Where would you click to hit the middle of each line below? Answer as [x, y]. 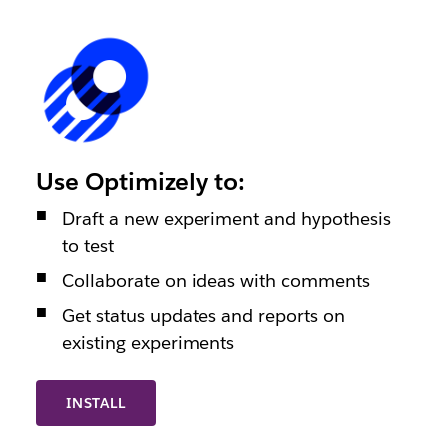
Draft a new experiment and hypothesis [226, 218]
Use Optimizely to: [140, 181]
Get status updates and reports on [203, 315]
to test [87, 245]
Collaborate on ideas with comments [216, 280]
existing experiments [148, 342]
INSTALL [96, 402]
